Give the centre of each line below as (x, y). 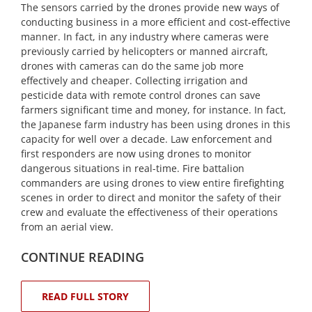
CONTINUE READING (83, 257)
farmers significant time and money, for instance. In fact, (154, 110)
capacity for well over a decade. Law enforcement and (147, 139)
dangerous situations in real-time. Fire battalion (133, 169)
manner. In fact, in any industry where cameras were (145, 37)
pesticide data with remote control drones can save (141, 95)
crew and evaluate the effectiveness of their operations (149, 212)
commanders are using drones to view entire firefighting (153, 183)
